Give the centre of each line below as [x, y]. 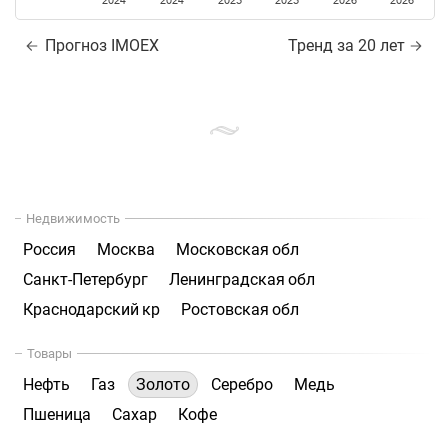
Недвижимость [73, 219]
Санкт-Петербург [85, 280]
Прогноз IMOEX [100, 46]
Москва [126, 250]
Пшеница [57, 415]
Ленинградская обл [242, 280]
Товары [49, 354]
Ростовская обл [240, 310]
